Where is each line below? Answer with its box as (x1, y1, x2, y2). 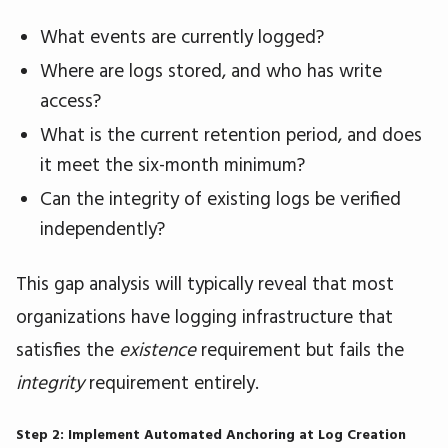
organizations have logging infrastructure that (16, 303, 393, 328)
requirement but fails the (196, 336, 404, 361)
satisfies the (16, 336, 119, 361)
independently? (40, 215, 165, 240)
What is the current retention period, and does (40, 121, 422, 146)
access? (40, 87, 101, 112)
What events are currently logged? (40, 23, 324, 48)
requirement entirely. (84, 369, 259, 394)
